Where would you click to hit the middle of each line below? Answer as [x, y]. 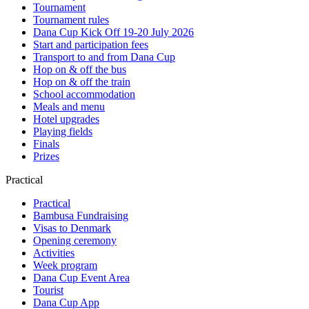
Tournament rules [71, 19]
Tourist [48, 290]
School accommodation [84, 94]
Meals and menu [69, 106]
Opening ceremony [75, 240]
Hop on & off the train [82, 81]
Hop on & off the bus [80, 69]
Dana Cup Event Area [81, 277]
